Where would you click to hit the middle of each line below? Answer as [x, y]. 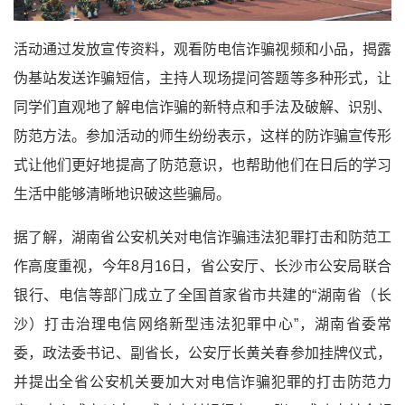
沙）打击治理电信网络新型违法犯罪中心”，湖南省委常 [202, 324]
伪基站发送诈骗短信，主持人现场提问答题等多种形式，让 [202, 78]
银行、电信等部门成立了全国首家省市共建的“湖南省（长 [202, 295]
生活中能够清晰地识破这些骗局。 [122, 193]
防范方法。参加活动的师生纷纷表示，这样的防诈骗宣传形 [202, 136]
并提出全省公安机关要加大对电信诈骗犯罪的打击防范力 [202, 381]
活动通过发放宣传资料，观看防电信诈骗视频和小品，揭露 [202, 49]
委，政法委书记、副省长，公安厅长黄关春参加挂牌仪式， [202, 353]
